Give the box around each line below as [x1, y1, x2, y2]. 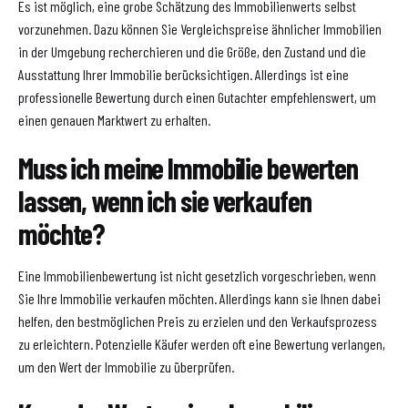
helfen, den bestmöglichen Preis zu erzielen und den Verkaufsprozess [18, 311, 377, 330]
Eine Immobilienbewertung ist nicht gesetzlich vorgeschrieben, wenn [18, 266, 376, 284]
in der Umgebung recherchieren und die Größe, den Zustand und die [18, 43, 366, 61]
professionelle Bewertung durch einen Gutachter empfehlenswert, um [18, 88, 376, 107]
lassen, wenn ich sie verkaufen [18, 182, 311, 218]
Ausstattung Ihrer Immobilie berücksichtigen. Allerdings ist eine [18, 66, 349, 84]
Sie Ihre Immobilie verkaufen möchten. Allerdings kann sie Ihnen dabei [18, 289, 381, 307]
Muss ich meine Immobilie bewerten [18, 149, 359, 185]
